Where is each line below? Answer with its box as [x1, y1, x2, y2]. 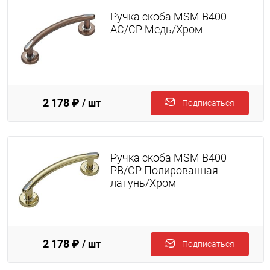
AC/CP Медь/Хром [110, 23, 202, 36]
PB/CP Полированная [110, 164, 218, 177]
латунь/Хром [110, 177, 176, 190]
